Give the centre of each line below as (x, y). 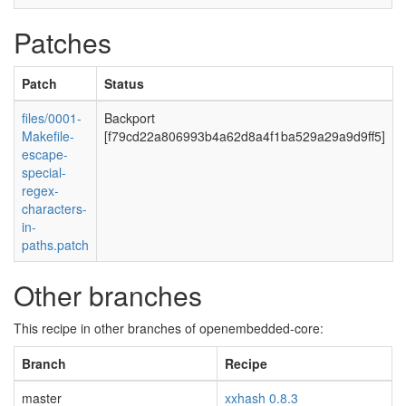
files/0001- (52, 118)
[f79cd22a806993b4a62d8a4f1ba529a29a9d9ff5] (245, 136)
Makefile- (48, 136)
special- (44, 172)
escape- (45, 154)
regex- (40, 190)
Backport (130, 118)
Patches (63, 42)
